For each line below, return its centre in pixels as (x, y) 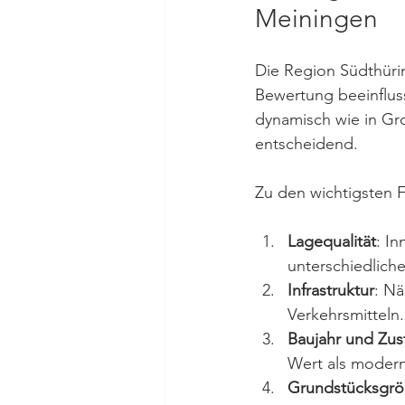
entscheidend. (306, 144)
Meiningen (316, 19)
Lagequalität (332, 242)
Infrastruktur (331, 291)
